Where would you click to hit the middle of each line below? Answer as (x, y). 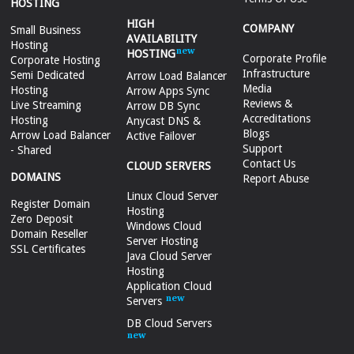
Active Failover (162, 136)
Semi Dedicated (48, 75)
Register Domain (51, 204)
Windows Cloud (164, 226)
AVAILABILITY (162, 39)
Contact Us (269, 164)
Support (262, 149)
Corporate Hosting (56, 60)
